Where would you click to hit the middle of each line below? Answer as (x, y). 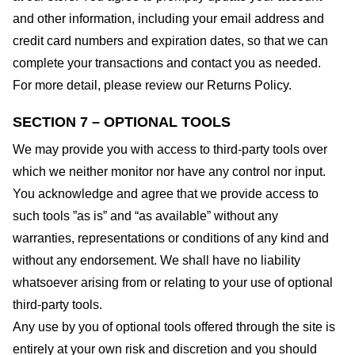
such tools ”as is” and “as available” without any (145, 216)
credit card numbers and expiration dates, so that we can (170, 40)
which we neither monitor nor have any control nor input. (169, 172)
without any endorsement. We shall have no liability (157, 261)
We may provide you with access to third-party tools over (170, 150)
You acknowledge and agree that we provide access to (166, 194)
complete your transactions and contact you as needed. (167, 63)
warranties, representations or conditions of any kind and (171, 239)
